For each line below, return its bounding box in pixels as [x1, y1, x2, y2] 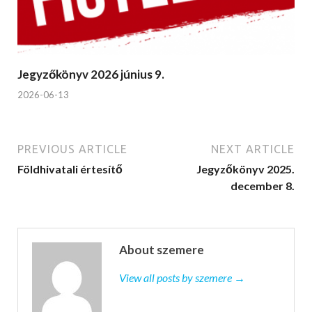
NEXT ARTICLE [211, 142, 295, 155]
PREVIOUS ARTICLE [17, 142, 127, 155]
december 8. [231, 178, 295, 192]
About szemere [119, 242, 204, 257]
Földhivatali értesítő [17, 162, 123, 175]
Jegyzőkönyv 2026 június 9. [17, 67, 164, 82]
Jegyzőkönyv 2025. [196, 162, 295, 175]
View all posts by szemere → [119, 270, 245, 284]
